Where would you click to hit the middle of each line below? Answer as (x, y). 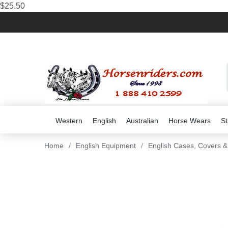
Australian (142, 121)
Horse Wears (190, 121)
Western (69, 121)
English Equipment (106, 146)
